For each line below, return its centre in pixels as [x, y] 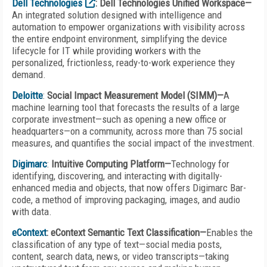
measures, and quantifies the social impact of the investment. [133, 143]
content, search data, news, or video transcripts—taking [120, 256]
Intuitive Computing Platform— [111, 164]
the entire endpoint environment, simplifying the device [119, 39]
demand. [29, 74]
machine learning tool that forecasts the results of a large [126, 107]
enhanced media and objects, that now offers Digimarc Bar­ [129, 188]
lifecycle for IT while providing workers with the [106, 51]
